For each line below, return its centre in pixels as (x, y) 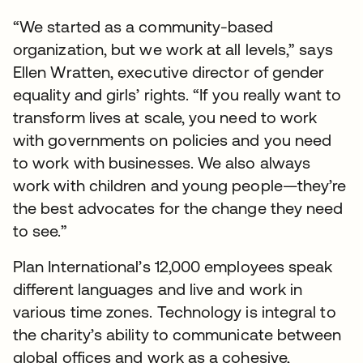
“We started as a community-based (143, 26)
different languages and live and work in (158, 288)
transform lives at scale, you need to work (165, 117)
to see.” (40, 230)
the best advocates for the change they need (178, 207)
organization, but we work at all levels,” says (173, 49)
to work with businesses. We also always (162, 162)
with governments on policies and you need (173, 139)
